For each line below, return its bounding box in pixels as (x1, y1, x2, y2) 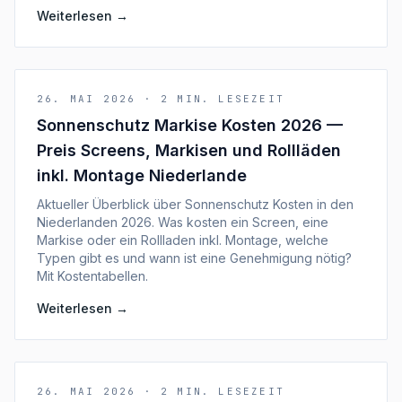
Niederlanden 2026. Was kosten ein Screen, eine (37, 214, 328, 230)
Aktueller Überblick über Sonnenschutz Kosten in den (37, 197, 354, 212)
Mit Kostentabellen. (37, 268, 148, 284)
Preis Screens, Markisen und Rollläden (37, 141, 341, 160)
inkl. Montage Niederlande (37, 166, 247, 185)
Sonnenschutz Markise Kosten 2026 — (37, 116, 343, 135)
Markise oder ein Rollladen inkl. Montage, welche (37, 232, 328, 248)
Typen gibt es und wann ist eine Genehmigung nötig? (37, 250, 352, 266)
